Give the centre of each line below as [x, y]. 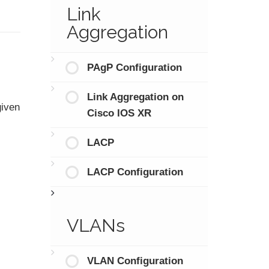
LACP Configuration [135, 172]
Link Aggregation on [135, 97]
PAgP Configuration [134, 67]
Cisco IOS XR [119, 113]
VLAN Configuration [135, 261]
